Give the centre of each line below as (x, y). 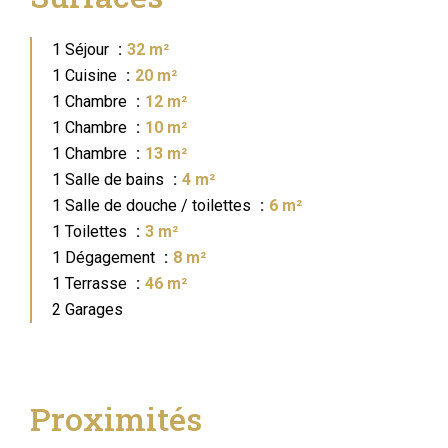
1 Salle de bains (110, 179)
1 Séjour (82, 49)
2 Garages (87, 309)
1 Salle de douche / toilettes (153, 205)
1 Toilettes (91, 231)
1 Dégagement (105, 257)
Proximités (116, 418)
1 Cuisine (86, 75)
